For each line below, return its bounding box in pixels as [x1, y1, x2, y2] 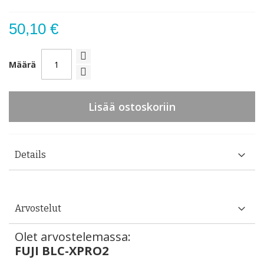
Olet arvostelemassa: [15, 229, 131, 245]
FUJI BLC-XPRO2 [15, 243, 108, 259]
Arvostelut [15, 203, 61, 214]
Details [15, 149, 46, 160]
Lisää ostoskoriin [88, 100, 176, 114]
